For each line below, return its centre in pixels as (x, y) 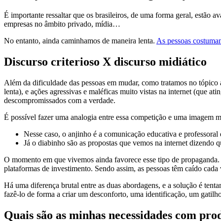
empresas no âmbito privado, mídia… (62, 24)
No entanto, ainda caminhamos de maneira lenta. (80, 40)
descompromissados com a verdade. (60, 100)
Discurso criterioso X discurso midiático (105, 61)
